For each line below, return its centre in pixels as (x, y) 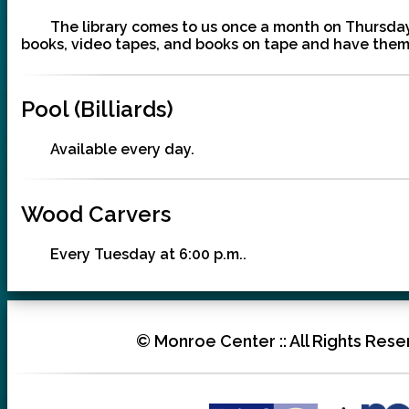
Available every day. (122, 149)
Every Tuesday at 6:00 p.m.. (148, 254)
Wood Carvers (96, 214)
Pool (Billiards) (97, 110)
